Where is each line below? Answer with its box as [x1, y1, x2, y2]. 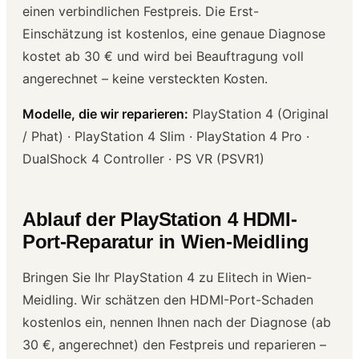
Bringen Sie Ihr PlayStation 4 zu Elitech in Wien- [22, 268, 312, 285]
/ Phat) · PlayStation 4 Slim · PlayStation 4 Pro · [22, 127, 309, 144]
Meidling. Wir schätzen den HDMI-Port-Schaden [22, 291, 313, 308]
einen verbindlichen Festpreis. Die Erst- [22, 2, 259, 19]
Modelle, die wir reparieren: [22, 105, 188, 122]
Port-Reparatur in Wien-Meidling [22, 230, 309, 252]
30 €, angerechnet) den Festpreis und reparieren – [22, 336, 326, 353]
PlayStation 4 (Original [188, 105, 329, 122]
